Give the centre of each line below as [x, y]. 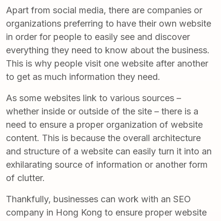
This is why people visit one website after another [107, 64]
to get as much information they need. [83, 77]
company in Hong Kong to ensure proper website [106, 213]
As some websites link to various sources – [93, 98]
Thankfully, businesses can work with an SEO [98, 199]
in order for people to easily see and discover [98, 37]
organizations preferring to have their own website [109, 24]
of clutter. [25, 178]
